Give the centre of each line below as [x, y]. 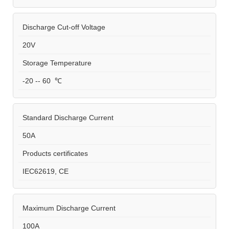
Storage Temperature [55, 63]
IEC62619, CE [43, 171]
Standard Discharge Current [66, 117]
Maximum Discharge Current [67, 208]
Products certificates [53, 153]
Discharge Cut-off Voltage [62, 27]
